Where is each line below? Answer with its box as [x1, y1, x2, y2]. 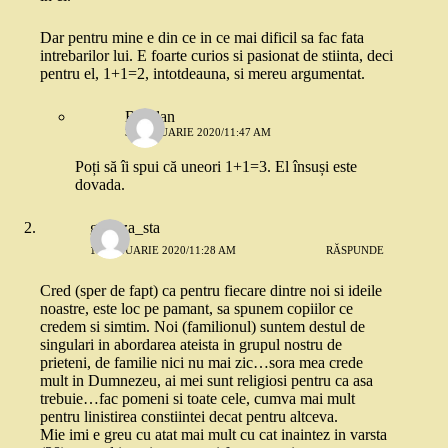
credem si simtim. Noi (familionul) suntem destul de [40, 318, 365, 336]
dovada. [75, 176, 125, 194]
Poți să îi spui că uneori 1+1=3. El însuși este [75, 158, 357, 176]
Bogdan [125, 108, 175, 126]
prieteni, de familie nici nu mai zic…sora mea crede [40, 354, 363, 372]
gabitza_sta [90, 219, 160, 237]
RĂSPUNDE [326, 243, 385, 256]
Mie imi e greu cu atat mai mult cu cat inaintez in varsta [40, 426, 387, 444]
